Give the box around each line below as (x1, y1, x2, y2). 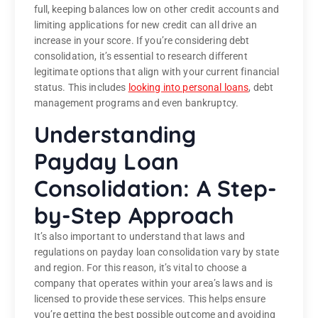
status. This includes (33, 82, 128, 94)
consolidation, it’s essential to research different (33, 50, 248, 62)
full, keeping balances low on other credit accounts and (33, 4, 280, 16)
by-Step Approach (33, 201, 234, 230)
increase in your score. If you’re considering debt (33, 35, 250, 47)
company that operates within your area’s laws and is (33, 278, 273, 290)
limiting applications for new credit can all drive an (33, 19, 257, 31)
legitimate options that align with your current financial (33, 66, 280, 78)
